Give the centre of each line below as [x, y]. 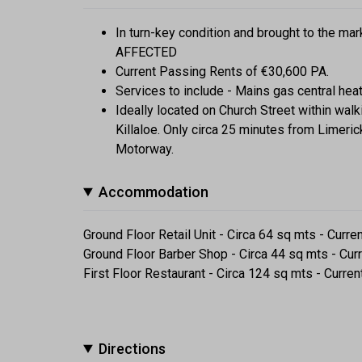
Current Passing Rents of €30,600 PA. [222, 71]
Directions [133, 348]
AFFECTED [146, 52]
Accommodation [154, 192]
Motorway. [145, 149]
